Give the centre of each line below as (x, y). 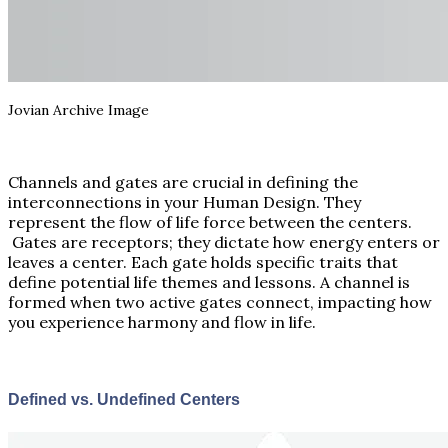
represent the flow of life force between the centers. (210, 221)
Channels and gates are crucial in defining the (183, 181)
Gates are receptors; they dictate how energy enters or (224, 241)
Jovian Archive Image (78, 109)
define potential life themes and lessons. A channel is (209, 281)
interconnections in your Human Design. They (184, 201)
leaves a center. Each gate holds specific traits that (203, 261)
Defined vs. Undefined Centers (124, 399)
